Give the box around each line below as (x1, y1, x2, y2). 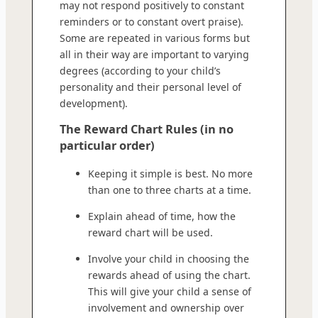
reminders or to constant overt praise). (60, 14, 243, 28)
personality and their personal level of (60, 79, 241, 94)
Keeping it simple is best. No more (88, 166, 253, 180)
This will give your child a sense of (88, 284, 251, 298)
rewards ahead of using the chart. (88, 268, 251, 282)
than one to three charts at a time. (88, 182, 251, 197)
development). (60, 96, 128, 110)
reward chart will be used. (88, 225, 213, 239)
